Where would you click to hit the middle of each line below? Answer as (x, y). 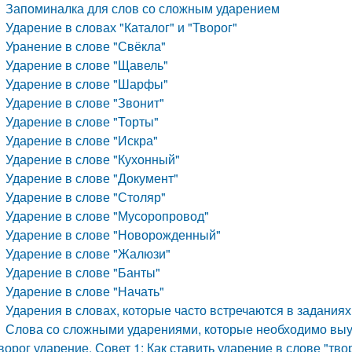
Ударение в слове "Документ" (92, 178)
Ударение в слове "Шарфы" (87, 84)
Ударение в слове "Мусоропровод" (108, 216)
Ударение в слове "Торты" (82, 121)
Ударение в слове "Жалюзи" (88, 253)
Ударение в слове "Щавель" (87, 65)
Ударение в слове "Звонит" (85, 103)
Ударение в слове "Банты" (83, 272)
